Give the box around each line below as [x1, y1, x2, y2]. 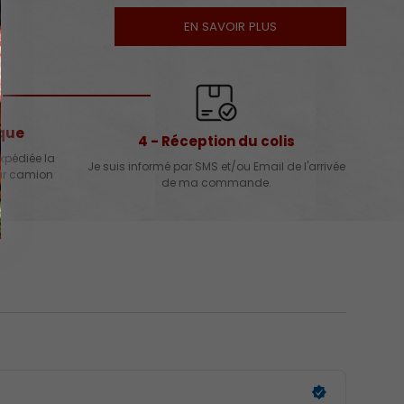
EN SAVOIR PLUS [184, 18, 277, 36]
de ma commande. [161, 174, 271, 190]
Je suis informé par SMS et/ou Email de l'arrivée [87, 158, 345, 174]
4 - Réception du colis [137, 132, 295, 151]
